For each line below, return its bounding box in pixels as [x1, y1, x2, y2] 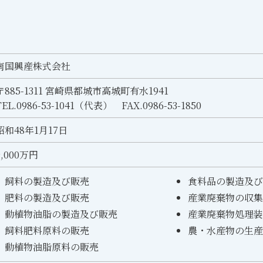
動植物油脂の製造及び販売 [5, 207, 117, 221]
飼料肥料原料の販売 [5, 224, 89, 237]
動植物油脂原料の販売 [5, 240, 99, 254]
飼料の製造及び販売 [5, 174, 89, 188]
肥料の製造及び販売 [5, 191, 89, 204]
